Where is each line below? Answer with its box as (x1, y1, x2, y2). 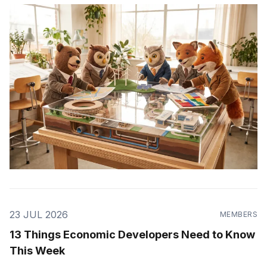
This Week (10, 244, 65, 257)
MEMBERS (219, 210, 257, 219)
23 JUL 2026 (10, 209, 68, 221)
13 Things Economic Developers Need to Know (10, 228, 255, 241)
